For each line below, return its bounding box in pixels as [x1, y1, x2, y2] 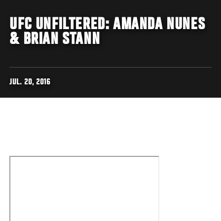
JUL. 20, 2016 [9, 78, 51, 87]
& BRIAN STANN [9, 31, 100, 49]
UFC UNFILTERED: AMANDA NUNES [9, 16, 205, 34]
